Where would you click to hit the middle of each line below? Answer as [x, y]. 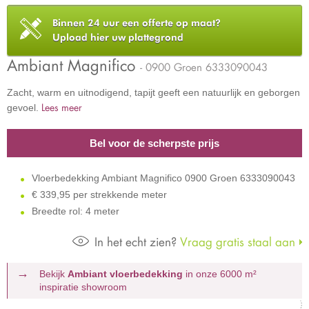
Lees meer [62, 107]
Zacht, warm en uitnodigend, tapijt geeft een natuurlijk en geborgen [153, 92]
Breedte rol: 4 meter [74, 211]
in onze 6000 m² [219, 274]
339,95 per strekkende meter [103, 195]
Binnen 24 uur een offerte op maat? [137, 23]
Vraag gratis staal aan [236, 242]
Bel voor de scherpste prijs [154, 143]
